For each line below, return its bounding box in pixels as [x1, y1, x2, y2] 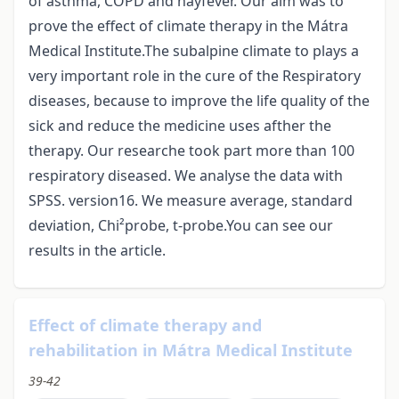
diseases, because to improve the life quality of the [28, 91, 370, 111]
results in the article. [28, 240, 166, 261]
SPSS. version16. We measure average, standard [28, 191, 353, 211]
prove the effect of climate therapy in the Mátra [28, 16, 348, 37]
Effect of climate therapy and [28, 314, 262, 337]
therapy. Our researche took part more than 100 [28, 141, 354, 161]
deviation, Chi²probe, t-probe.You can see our [28, 216, 333, 236]
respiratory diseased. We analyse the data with [28, 166, 343, 186]
